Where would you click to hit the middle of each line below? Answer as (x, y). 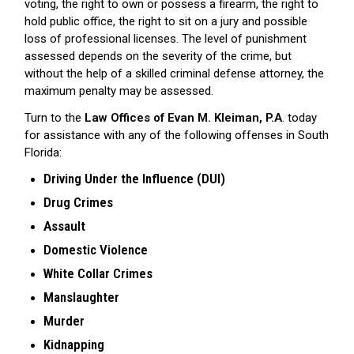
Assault (64, 226)
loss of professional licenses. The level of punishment (166, 38)
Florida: (43, 152)
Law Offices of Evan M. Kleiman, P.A (183, 117)
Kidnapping (74, 344)
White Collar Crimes (98, 273)
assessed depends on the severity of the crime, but (158, 56)
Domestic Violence (96, 249)
